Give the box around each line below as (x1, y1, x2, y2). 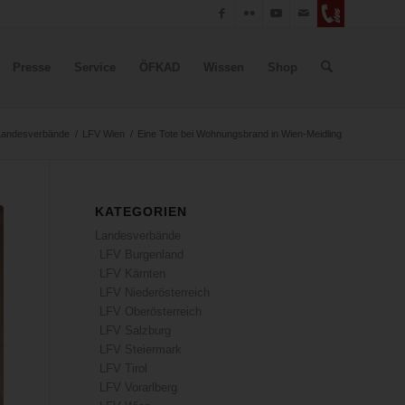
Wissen (202, 61, 244, 74)
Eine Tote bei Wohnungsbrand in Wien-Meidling (137, 128, 342, 139)
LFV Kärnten (99, 267, 166, 280)
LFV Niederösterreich (99, 286, 211, 299)
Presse (12, 61, 51, 74)
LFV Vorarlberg (99, 381, 178, 394)
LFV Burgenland (99, 248, 184, 261)
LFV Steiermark (99, 343, 183, 356)
